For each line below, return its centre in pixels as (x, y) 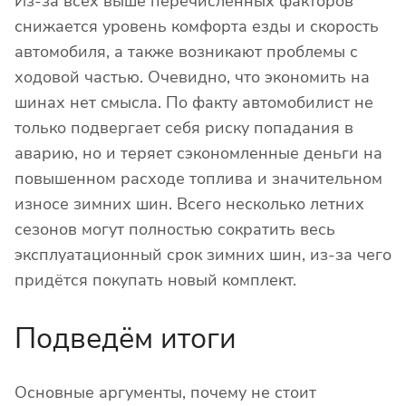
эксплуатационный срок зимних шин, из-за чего (203, 255)
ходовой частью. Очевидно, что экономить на (192, 77)
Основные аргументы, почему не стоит (165, 393)
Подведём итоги (126, 339)
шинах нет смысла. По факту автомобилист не (194, 103)
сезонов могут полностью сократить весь (175, 230)
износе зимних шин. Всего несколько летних (189, 204)
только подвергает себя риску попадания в (184, 128)
